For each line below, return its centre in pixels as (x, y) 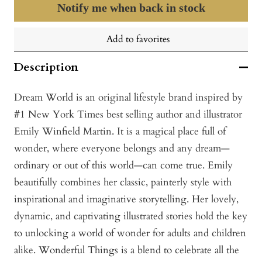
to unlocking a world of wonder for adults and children (130, 233)
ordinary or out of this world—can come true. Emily (123, 166)
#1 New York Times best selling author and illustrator (128, 115)
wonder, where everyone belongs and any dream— (122, 149)
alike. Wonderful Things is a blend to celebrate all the (127, 250)
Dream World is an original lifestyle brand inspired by (128, 98)
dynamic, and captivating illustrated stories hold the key (131, 216)
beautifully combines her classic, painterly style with (123, 182)
